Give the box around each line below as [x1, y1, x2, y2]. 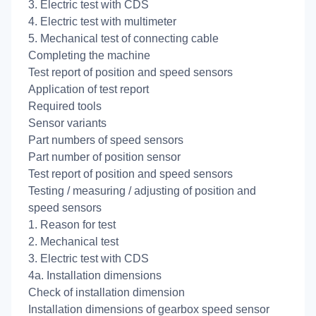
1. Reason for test [28, 218, 116, 231]
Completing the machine [28, 49, 150, 61]
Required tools [28, 99, 102, 112]
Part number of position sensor [28, 150, 181, 163]
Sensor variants [28, 116, 107, 129]
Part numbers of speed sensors [28, 133, 183, 146]
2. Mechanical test [28, 235, 119, 248]
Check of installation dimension [28, 286, 185, 298]
